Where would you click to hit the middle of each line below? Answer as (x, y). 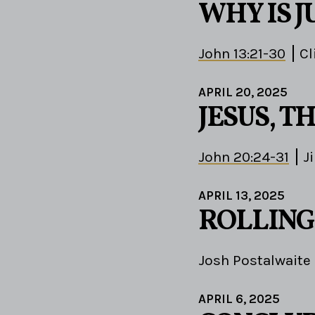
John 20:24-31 (244, 157)
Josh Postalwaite (255, 261)
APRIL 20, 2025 (243, 92)
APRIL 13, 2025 (242, 196)
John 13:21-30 (242, 54)
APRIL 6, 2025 (239, 299)
